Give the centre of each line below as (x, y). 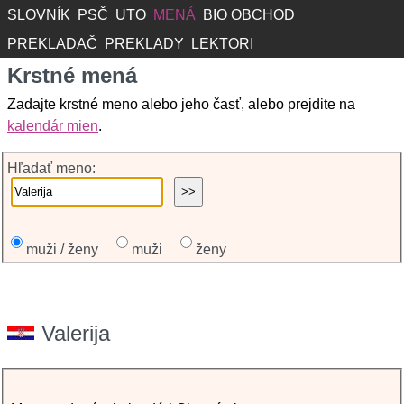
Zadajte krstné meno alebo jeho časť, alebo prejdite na (181, 104)
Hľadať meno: (50, 168)
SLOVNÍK (39, 15)
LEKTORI (222, 44)
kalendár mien (53, 126)
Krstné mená (72, 75)
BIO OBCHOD (249, 15)
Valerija (76, 333)
